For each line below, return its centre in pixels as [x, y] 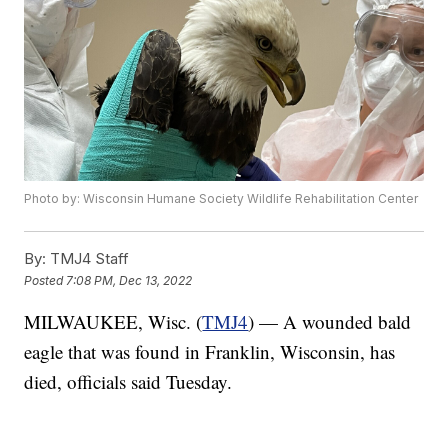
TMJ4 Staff [88, 259]
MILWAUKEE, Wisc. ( [113, 322]
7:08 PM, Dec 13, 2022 [129, 280]
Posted [45, 280]
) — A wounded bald [330, 322]
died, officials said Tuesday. [128, 382]
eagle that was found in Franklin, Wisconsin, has [210, 352]
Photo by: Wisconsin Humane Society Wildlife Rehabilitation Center [221, 199]
